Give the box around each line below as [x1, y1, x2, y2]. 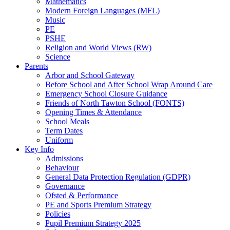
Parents [25, 61, 48, 70]
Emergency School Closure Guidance [45, 89, 167, 98]
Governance [45, 181, 85, 190]
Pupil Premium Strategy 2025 [45, 218, 141, 227]
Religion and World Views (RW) [45, 43, 151, 52]
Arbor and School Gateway [45, 70, 135, 80]
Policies [45, 209, 70, 218]
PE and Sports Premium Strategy [45, 200, 151, 209]
